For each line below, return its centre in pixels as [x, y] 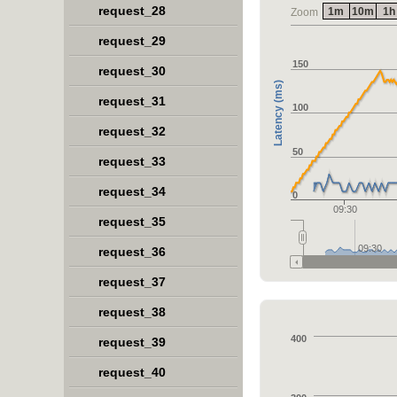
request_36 [132, 252]
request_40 [132, 372]
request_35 [132, 222]
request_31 [132, 101]
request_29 [132, 41]
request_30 [132, 71]
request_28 [132, 11]
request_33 [132, 161]
